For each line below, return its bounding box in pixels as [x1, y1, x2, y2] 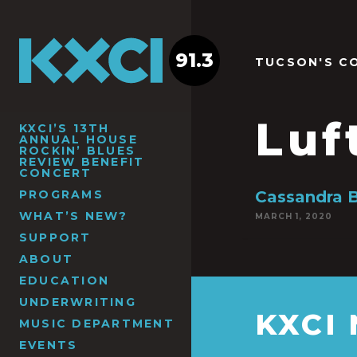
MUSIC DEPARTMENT [19, 316, 175, 331]
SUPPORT [19, 229, 92, 245]
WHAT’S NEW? [19, 208, 128, 223]
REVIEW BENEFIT [19, 154, 145, 169]
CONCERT [19, 165, 92, 180]
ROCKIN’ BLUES [19, 143, 136, 158]
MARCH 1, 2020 [255, 211, 332, 222]
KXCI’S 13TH [19, 120, 110, 135]
